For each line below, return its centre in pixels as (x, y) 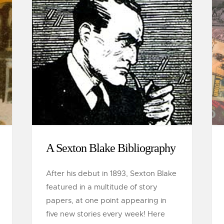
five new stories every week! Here (105, 214)
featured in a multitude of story (102, 187)
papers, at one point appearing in (106, 200)
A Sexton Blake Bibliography (111, 148)
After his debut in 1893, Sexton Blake (111, 173)
